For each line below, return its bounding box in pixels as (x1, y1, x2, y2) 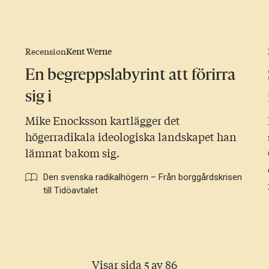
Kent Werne (65, 44, 112, 58)
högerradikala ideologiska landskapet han (25, 128, 237, 145)
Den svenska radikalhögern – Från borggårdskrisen (43, 172, 242, 183)
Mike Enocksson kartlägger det (25, 112, 180, 128)
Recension (25, 45, 66, 58)
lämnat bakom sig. (25, 145, 119, 161)
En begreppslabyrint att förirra (25, 64, 235, 85)
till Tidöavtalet (43, 185, 98, 196)
